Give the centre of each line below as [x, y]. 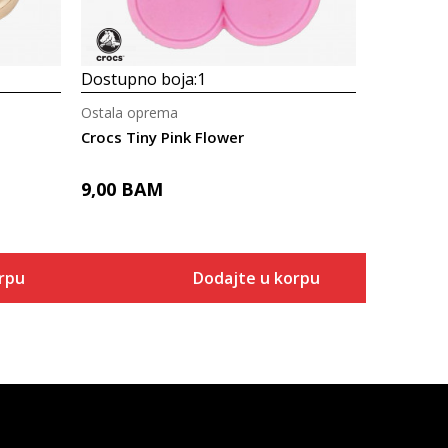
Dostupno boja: [139, 79]
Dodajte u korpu [256, 278]
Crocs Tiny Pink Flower [162, 137]
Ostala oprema [129, 112]
